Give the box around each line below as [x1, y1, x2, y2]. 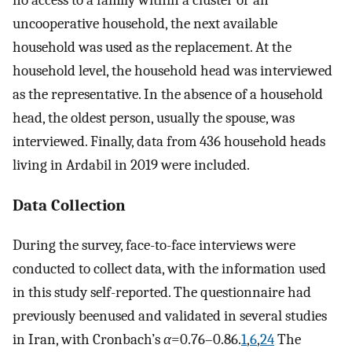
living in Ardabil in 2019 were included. [13, 156, 250, 174]
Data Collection [13, 195, 126, 214]
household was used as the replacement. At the [13, 38, 291, 56]
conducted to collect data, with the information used [13, 260, 326, 277]
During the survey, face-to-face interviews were [13, 236, 295, 254]
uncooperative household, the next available [13, 14, 277, 32]
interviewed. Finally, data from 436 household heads [13, 132, 325, 150]
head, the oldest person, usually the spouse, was [13, 108, 295, 126]
